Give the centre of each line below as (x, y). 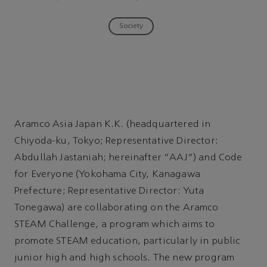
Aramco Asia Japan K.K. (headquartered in (113, 124)
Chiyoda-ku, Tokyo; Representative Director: (116, 141)
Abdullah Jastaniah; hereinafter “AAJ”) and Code (128, 158)
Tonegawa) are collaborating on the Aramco (117, 208)
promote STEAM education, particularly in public (128, 241)
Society (131, 26)
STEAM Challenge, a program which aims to (115, 224)
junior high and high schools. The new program (125, 258)
